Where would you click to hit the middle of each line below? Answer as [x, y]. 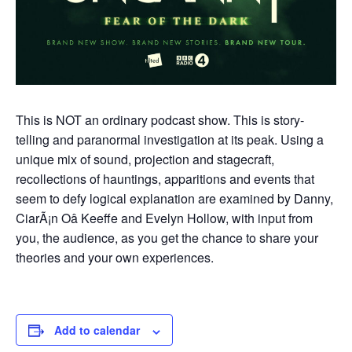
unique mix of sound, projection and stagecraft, [145, 159]
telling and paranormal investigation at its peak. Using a [170, 140]
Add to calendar [97, 330]
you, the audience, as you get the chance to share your [167, 238]
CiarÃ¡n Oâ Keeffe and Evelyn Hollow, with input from [164, 218]
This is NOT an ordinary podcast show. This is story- [160, 120]
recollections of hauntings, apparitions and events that [165, 179]
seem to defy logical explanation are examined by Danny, [174, 199]
